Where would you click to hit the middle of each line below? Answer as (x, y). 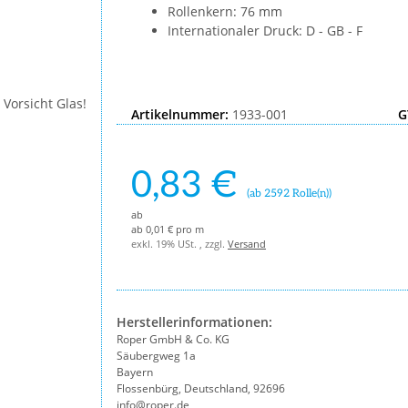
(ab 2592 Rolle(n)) (289, 193)
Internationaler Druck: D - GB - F (265, 31)
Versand (247, 243)
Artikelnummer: (182, 115)
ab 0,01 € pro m (168, 229)
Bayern (135, 372)
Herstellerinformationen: (194, 322)
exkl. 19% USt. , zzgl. (179, 243)
